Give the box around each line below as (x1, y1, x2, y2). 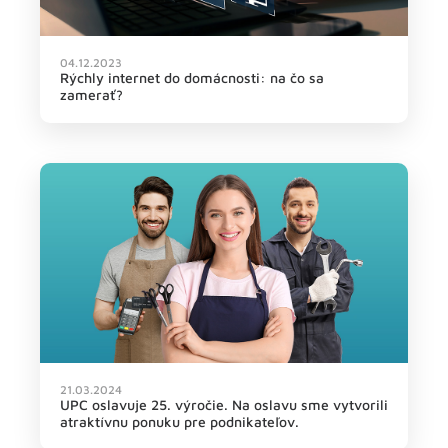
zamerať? (60, 85, 123, 103)
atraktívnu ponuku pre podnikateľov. (60, 412, 299, 430)
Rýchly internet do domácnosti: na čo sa (60, 68, 324, 86)
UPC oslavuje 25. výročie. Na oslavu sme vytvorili (60, 395, 388, 413)
